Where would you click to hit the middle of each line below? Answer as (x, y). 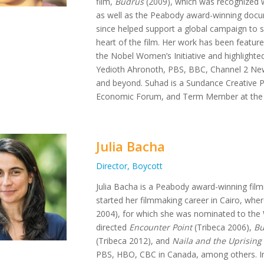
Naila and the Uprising (217, 241)
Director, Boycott (130, 166)
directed (112, 227)
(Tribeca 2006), (223, 227)
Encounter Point (160, 227)
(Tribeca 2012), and (134, 241)
